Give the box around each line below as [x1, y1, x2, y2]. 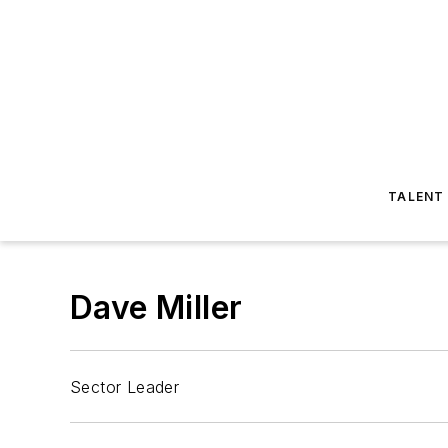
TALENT [388, 189, 445, 204]
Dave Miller [70, 288, 243, 327]
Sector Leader [70, 377, 180, 397]
